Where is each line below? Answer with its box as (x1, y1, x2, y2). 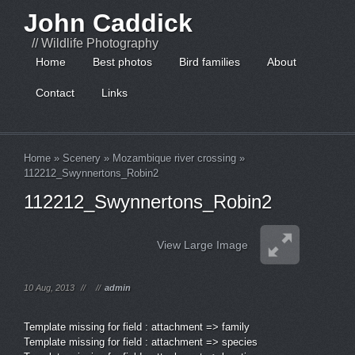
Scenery (63, 152, 101, 164)
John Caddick (24, 9, 193, 37)
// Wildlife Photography (32, 36, 158, 50)
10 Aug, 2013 (24, 283, 74, 292)
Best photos (93, 55, 152, 68)
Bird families (179, 55, 240, 68)
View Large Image (157, 239, 248, 251)
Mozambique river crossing (113, 152, 236, 164)
